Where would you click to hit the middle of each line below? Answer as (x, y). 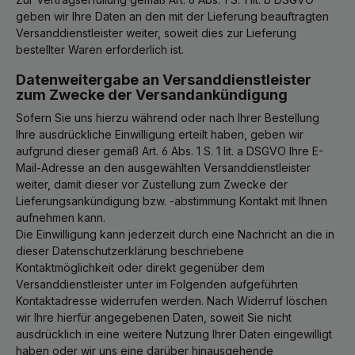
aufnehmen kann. (61, 218)
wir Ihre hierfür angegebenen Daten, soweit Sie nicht (154, 317)
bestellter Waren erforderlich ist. (100, 50)
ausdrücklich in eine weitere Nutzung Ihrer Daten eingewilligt (174, 334)
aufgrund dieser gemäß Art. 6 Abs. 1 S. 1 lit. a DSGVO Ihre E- (170, 151)
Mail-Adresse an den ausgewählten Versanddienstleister (163, 168)
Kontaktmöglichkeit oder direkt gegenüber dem (140, 267)
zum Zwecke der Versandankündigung (152, 95)
